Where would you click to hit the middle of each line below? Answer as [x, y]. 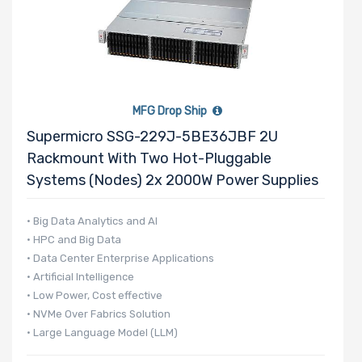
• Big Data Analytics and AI [92, 221]
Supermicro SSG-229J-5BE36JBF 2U [152, 136]
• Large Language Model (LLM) [102, 332]
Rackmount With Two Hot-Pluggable [149, 158]
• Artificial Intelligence [80, 276]
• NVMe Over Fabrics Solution [99, 314]
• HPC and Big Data [74, 239]
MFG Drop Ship [171, 111]
